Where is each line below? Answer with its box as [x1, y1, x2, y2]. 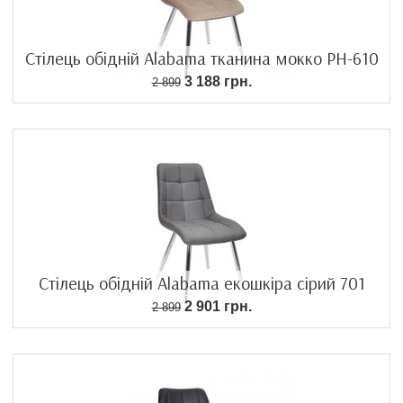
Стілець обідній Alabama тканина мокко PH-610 [24, 47, 379, 69]
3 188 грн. [180, 74, 252, 89]
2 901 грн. [180, 299, 252, 314]
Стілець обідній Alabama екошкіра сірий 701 [38, 272, 365, 294]
